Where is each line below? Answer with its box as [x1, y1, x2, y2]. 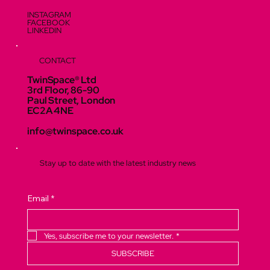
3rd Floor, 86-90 [27, 84, 99, 97]
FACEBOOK [27, 17, 71, 28]
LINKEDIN [27, 25, 62, 36]
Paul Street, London [27, 94, 116, 107]
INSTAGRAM [27, 9, 72, 20]
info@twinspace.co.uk [27, 125, 124, 138]
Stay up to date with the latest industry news [39, 157, 196, 168]
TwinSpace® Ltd [27, 74, 97, 87]
